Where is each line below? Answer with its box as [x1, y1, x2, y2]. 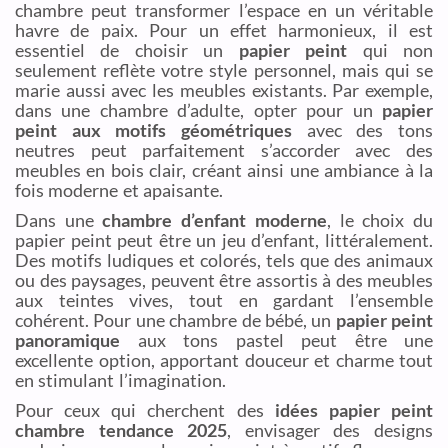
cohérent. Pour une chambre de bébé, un [15, 308, 336, 331]
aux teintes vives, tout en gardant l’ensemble [15, 288, 433, 311]
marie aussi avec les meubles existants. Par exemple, [15, 78, 433, 101]
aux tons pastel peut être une [120, 328, 433, 351]
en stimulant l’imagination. [15, 368, 226, 391]
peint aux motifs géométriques [15, 118, 292, 141]
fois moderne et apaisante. [15, 178, 224, 201]
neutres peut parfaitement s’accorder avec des [15, 138, 433, 161]
